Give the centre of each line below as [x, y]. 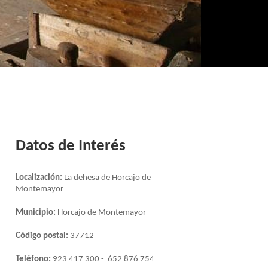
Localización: [39, 178]
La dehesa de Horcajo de [106, 178]
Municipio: [36, 212]
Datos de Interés [71, 146]
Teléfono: [34, 259]
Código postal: [42, 236]
